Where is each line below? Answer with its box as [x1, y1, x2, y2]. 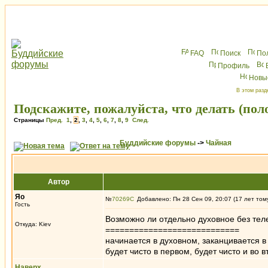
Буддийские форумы [120, 139, 196, 147]
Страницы [14, 117, 46, 123]
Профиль [218, 62, 249, 70]
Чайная [206, 139, 232, 147]
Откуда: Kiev [15, 221, 51, 227]
